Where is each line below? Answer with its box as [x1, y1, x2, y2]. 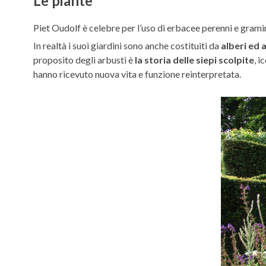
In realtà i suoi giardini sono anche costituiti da [33, 39, 221, 51]
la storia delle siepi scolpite [135, 53, 254, 65]
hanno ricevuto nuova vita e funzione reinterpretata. [33, 68, 241, 80]
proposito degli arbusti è [33, 53, 135, 65]
